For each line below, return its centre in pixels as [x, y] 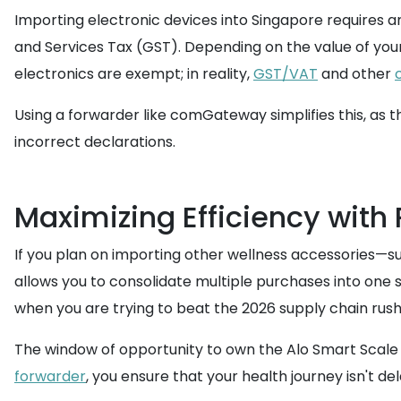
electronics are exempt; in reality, [134, 74]
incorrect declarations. [95, 142]
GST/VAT [286, 74]
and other [356, 74]
